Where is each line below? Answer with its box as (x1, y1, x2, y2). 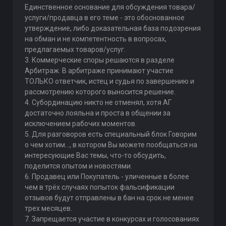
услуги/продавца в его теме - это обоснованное (24, 14, 185, 22)
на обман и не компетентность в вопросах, (24, 35, 166, 43)
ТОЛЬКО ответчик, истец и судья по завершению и (24, 77, 194, 85)
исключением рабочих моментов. (24, 120, 137, 128)
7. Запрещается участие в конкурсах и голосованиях (24, 215, 199, 223)
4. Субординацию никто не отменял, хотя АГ (24, 98, 172, 106)
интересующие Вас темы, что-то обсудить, (24, 151, 166, 159)
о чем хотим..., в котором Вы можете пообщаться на (24, 141, 197, 149)
